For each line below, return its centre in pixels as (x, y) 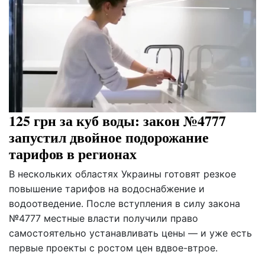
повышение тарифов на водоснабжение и (107, 189)
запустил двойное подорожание (109, 137)
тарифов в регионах (73, 154)
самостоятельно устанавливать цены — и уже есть (130, 233)
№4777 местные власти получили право (104, 219)
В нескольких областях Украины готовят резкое (122, 174)
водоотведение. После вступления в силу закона (125, 204)
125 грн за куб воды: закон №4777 (117, 121)
